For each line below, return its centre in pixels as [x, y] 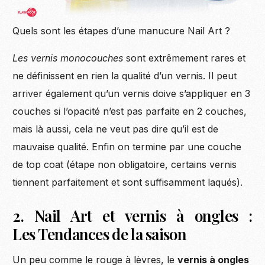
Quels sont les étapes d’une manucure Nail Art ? [122, 31]
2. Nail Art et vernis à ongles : [132, 216]
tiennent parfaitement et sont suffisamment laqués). [128, 182]
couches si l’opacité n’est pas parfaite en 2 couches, [130, 112]
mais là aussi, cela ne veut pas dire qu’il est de [116, 129]
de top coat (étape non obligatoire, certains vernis [125, 165]
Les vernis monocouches [68, 58]
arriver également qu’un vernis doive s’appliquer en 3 [132, 94]
